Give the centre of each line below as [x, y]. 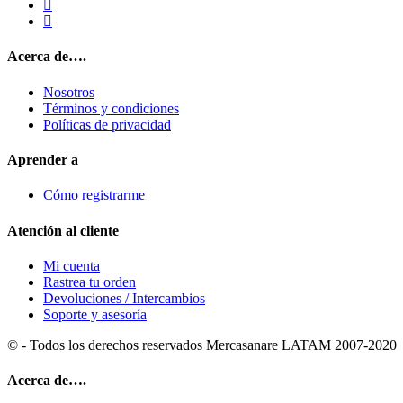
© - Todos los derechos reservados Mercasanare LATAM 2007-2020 [202, 345]
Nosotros [69, 92]
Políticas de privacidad [107, 124]
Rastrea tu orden [90, 282]
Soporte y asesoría [95, 314]
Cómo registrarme [94, 195]
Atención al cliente [63, 230]
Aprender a [43, 160]
